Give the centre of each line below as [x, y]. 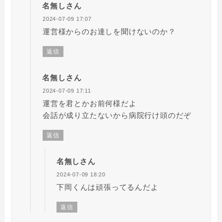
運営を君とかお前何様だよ [89, 104]
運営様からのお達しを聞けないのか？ [109, 32]
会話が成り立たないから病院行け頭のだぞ [117, 115]
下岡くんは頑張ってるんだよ [108, 187]
